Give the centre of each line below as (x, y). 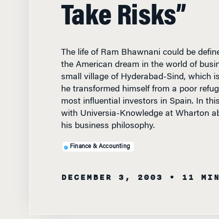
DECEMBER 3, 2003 (112, 177)
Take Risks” (123, 18)
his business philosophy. (108, 126)
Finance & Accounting (100, 146)
